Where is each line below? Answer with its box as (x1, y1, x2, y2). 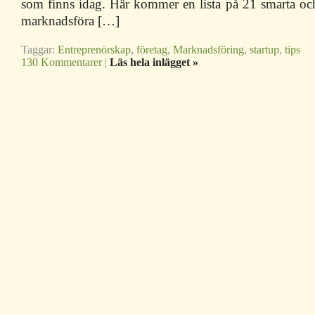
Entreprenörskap (58, 44, 131, 56)
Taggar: (21, 44, 58, 56)
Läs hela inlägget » (110, 56, 198, 69)
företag (136, 44, 167, 56)
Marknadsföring (173, 44, 244, 56)
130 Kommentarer (21, 56, 102, 69)
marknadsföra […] (21, 13, 120, 29)
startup (250, 44, 279, 56)
